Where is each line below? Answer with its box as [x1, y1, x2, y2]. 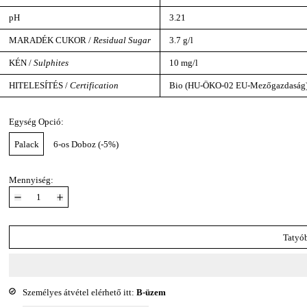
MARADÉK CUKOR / [9, 35, 94, 46]
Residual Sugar [93, 35, 151, 46]
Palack [14, 138, 39, 149]
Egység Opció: [9, 116, 64, 127]
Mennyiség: [9, 175, 54, 186]
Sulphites [34, 58, 69, 69]
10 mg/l [169, 58, 199, 69]
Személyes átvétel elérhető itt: [22, 286, 136, 297]
